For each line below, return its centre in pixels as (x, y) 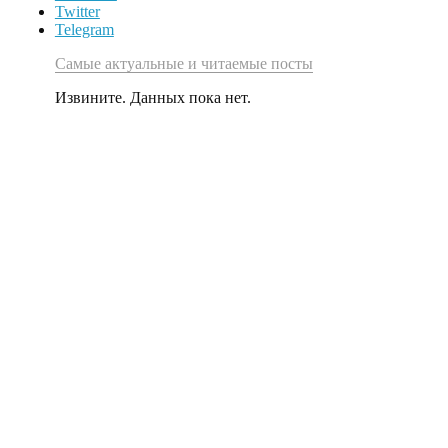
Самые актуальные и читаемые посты (183, 63)
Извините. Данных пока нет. (152, 97)
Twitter (77, 11)
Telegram (84, 29)
